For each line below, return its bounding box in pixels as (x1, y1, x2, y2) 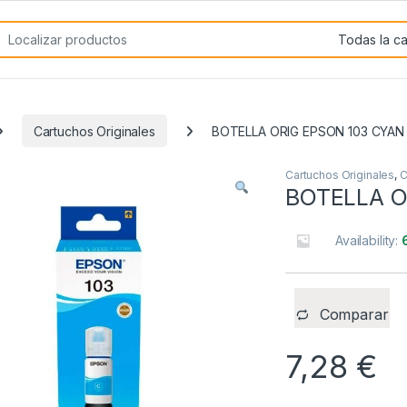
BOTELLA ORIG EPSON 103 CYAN (211, 123, 405, 139)
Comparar (319, 305, 389, 324)
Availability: (335, 233, 402, 249)
